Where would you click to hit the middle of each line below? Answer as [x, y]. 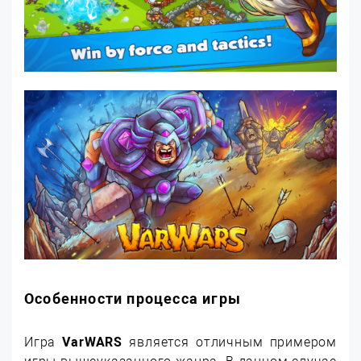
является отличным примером [230, 342]
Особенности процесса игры [133, 299]
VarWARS [93, 342]
